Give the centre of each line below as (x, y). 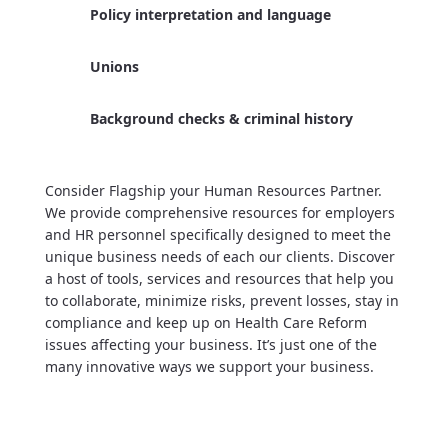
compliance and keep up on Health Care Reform (205, 322)
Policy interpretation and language (210, 14)
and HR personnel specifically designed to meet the (217, 234)
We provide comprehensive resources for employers (219, 212)
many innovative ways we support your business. (209, 366)
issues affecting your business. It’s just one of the (210, 344)
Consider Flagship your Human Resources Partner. (213, 190)
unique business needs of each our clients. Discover (219, 256)
